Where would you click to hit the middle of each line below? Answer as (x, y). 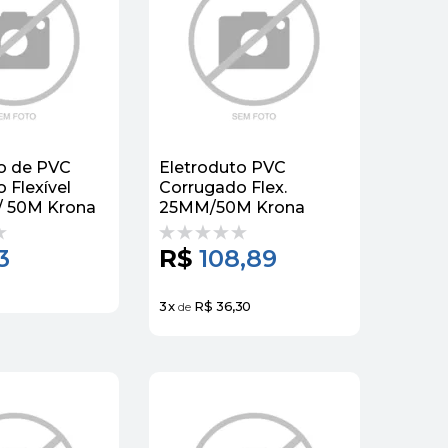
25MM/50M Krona (232, 207)
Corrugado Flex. (223, 187)
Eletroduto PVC (222, 167)
